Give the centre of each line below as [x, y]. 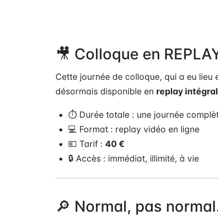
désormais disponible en [106, 91]
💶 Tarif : [87, 144]
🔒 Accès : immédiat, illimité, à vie [134, 159]
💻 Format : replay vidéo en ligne [134, 129]
